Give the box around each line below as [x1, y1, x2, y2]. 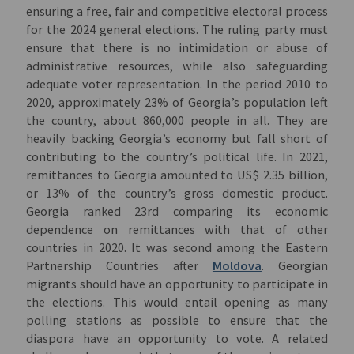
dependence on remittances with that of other [26, 220, 328, 237]
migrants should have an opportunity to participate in [26, 275, 328, 292]
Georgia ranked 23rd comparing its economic [26, 202, 328, 219]
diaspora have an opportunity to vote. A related [26, 330, 328, 346]
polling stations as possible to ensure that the [26, 311, 328, 328]
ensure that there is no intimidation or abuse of [26, 39, 328, 55]
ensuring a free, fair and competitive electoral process [26, 2, 328, 19]
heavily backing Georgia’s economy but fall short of [26, 130, 328, 146]
